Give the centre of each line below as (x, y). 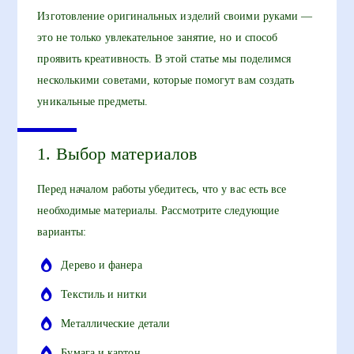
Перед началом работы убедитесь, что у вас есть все (162, 190)
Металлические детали (116, 324)
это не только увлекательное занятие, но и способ (158, 38)
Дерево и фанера (102, 265)
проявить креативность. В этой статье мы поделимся (164, 59)
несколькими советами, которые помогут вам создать (166, 80)
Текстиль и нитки (104, 295)
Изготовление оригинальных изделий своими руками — (175, 16)
